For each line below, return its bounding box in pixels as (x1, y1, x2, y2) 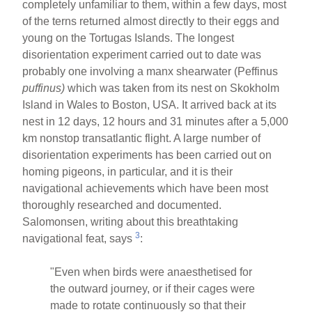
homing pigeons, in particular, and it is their (22, 165, 233, 178)
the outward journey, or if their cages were (50, 282, 256, 295)
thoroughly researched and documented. (22, 198, 222, 211)
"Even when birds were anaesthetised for (50, 265, 253, 278)
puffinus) (22, 81, 68, 94)
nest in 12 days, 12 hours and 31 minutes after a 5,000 (22, 115, 289, 127)
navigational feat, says (22, 232, 136, 244)
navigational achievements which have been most (22, 182, 269, 194)
